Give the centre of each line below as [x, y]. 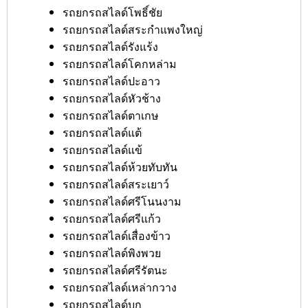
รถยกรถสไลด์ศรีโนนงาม [122, 201]
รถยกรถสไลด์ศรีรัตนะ [115, 270]
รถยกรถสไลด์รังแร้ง [110, 46]
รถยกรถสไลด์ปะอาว [111, 81]
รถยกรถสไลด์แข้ [102, 150]
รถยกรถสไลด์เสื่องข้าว [117, 235]
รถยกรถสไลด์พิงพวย [112, 253]
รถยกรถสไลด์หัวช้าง [112, 98]
